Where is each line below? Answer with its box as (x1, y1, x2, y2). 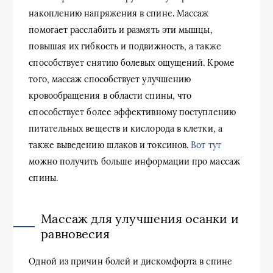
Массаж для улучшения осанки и (41, 210, 239, 226)
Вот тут (191, 139, 221, 151)
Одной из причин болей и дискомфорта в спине (29, 255, 232, 267)
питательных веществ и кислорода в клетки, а (29, 122, 222, 134)
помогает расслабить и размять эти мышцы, (29, 24, 213, 35)
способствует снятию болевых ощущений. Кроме (29, 57, 235, 68)
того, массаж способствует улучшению (29, 73, 191, 85)
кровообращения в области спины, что (29, 90, 192, 101)
